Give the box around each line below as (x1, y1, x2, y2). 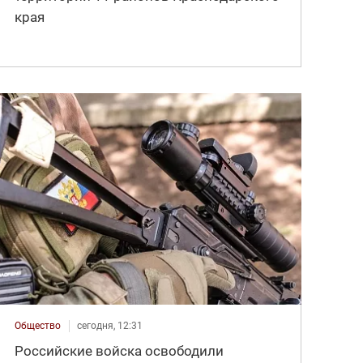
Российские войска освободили (15, 342, 224, 359)
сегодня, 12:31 (77, 319, 143, 331)
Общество (15, 319, 62, 331)
